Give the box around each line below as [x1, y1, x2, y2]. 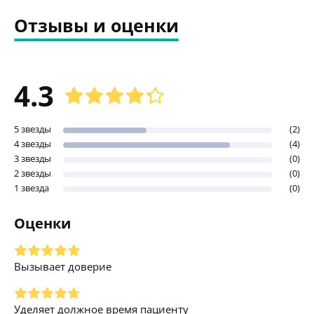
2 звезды [14, 166, 51, 179]
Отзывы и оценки [14, 13, 179, 37]
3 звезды [14, 151, 51, 165]
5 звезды [14, 122, 51, 135]
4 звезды [14, 137, 51, 150]
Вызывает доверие [14, 259, 111, 273]
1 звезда [14, 181, 49, 194]
